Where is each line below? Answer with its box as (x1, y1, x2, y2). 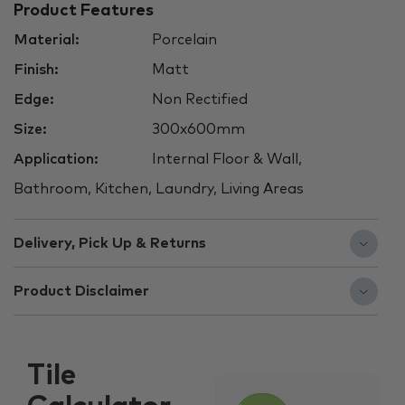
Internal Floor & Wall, (148, 152, 302, 167)
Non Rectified (148, 92, 248, 108)
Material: (14, 33, 80, 48)
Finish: (14, 62, 59, 78)
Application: (14, 152, 99, 167)
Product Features (14, 3, 154, 20)
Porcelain (148, 33, 217, 48)
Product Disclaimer (14, 284, 149, 299)
